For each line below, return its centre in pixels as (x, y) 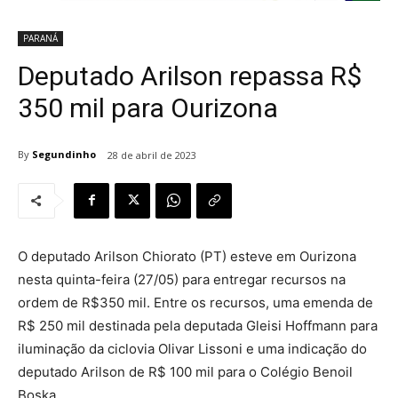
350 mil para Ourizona (148, 107)
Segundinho (64, 155)
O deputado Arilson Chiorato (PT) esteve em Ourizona (187, 256)
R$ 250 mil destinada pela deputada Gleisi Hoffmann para (198, 325)
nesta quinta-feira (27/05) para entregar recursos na (182, 279)
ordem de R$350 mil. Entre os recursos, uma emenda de (195, 302)
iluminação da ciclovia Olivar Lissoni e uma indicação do (192, 348)
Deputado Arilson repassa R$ (190, 76)
